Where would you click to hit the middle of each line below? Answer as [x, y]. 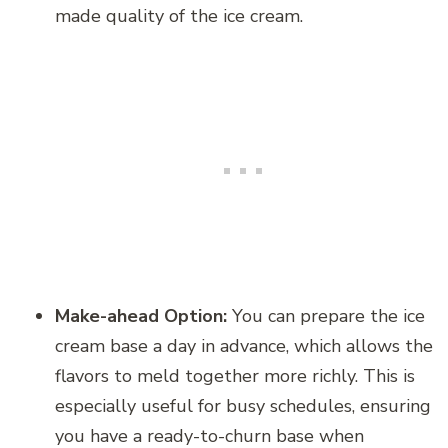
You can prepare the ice [326, 315]
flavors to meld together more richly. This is [235, 375]
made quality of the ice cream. [179, 15]
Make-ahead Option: [141, 315]
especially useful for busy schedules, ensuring [243, 405]
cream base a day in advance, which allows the [244, 345]
